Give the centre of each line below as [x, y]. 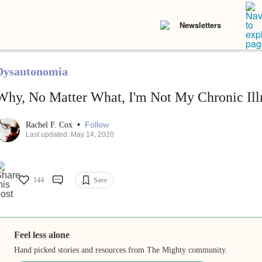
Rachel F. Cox [50, 125]
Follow [96, 125]
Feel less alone [42, 235]
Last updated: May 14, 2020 [70, 135]
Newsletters [200, 25]
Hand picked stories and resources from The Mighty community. [121, 250]
